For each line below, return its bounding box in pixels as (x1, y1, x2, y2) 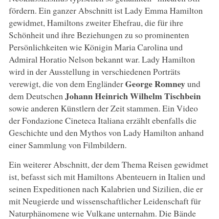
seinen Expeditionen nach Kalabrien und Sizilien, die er (8, 182, 203, 195)
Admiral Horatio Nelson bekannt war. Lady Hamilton (8, 53, 195, 65)
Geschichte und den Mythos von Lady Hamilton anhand (8, 126, 204, 138)
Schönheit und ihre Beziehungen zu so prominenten (8, 28, 189, 41)
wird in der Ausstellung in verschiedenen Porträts (8, 65, 180, 77)
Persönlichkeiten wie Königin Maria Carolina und (8, 41, 183, 53)
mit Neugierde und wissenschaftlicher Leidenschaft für (8, 195, 201, 207)
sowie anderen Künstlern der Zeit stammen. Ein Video (8, 102, 198, 114)
